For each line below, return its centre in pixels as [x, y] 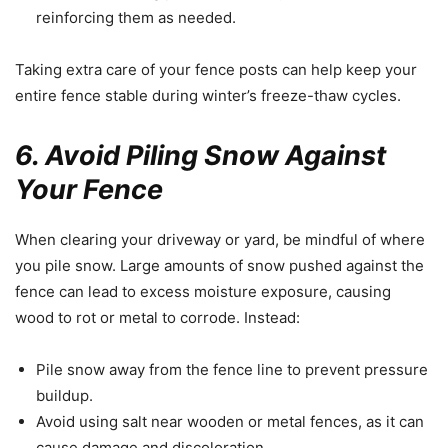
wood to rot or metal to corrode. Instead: [157, 317]
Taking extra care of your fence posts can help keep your [216, 69]
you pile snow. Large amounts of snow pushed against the [219, 265]
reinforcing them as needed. [136, 17]
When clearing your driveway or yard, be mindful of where [220, 239]
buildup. [64, 395]
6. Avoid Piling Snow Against [200, 155]
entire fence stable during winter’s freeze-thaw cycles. [208, 95]
